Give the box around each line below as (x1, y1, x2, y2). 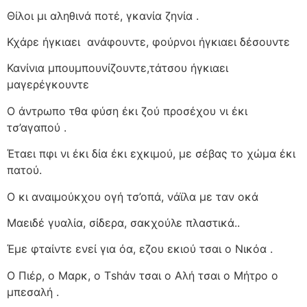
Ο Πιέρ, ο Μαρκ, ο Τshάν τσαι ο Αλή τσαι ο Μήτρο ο (7, 268, 278, 282)
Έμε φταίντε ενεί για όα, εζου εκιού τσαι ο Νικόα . (7, 242, 273, 256)
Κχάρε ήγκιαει (7, 34, 80, 49)
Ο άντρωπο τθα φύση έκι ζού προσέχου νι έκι (7, 103, 247, 118)
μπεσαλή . (7, 284, 59, 299)
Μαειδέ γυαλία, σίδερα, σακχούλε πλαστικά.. (7, 215, 240, 230)
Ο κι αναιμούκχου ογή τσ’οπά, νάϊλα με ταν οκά (7, 189, 258, 204)
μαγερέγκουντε (7, 77, 89, 92)
